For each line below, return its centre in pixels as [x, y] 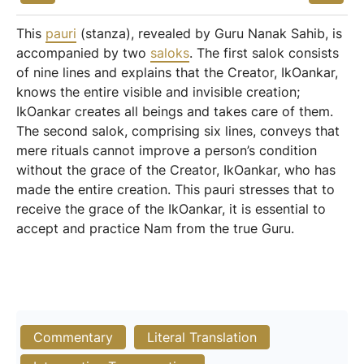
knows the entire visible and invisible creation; [158, 92]
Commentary [73, 337]
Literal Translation [202, 337]
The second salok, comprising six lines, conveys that [178, 131]
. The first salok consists [264, 53]
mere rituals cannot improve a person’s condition [167, 150]
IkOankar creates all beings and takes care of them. [175, 111]
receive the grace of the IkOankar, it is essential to [171, 209]
